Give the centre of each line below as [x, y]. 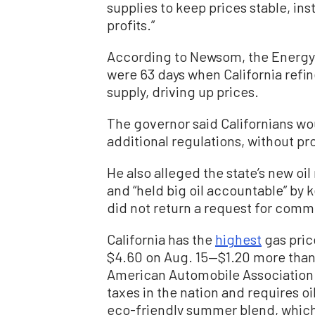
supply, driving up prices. [183, 92]
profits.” [131, 25]
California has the [161, 239]
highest [238, 239]
